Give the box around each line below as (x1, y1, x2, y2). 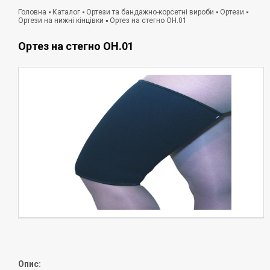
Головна (18, 8, 46, 16)
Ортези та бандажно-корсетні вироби (86, 8, 214, 16)
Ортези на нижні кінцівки (18, 16, 104, 25)
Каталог (52, 8, 80, 16)
